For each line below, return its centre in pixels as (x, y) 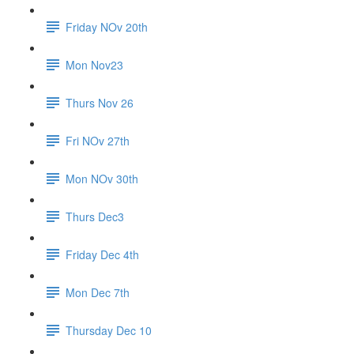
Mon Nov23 (94, 64)
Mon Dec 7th (98, 292)
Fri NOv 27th (98, 140)
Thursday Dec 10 (109, 330)
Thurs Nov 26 (100, 102)
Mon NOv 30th (102, 178)
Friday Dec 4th (102, 254)
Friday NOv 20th (107, 26)
